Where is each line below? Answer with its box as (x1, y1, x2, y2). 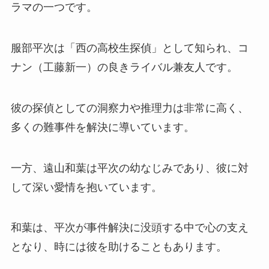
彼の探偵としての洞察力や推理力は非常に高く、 (10, 101, 249, 114)
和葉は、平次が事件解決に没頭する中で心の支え (10, 222, 249, 234)
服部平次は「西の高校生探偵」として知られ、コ (10, 41, 249, 54)
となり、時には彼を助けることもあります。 (10, 241, 227, 253)
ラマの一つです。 (10, 1, 97, 14)
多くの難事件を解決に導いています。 (10, 121, 195, 133)
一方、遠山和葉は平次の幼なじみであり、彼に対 (10, 162, 249, 174)
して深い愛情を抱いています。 (10, 181, 162, 193)
